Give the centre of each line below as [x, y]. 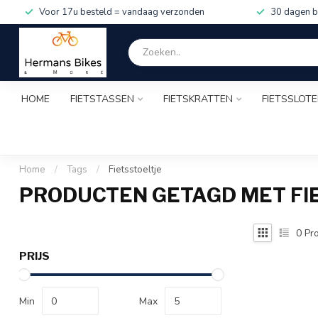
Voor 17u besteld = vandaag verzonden [122, 12]
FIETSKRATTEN [198, 99]
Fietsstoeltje [135, 170]
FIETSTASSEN [102, 99]
